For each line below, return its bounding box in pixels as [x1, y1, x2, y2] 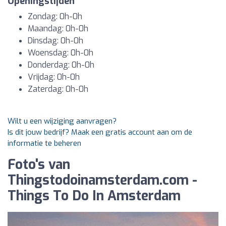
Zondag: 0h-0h [28, 11, 82, 22]
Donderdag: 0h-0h [28, 60, 94, 70]
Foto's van [8, 156, 70, 174]
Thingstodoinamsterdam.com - [8, 172, 197, 189]
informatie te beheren [8, 138, 81, 148]
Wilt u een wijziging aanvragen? [8, 116, 117, 126]
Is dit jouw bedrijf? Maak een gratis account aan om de [8, 127, 192, 137]
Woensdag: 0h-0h [28, 47, 93, 58]
